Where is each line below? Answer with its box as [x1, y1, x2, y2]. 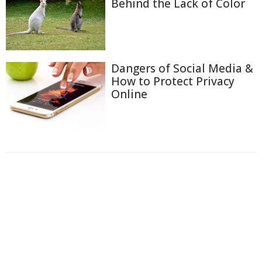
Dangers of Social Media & [111, 61, 253, 77]
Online [111, 87, 147, 102]
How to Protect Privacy [111, 74, 235, 89]
